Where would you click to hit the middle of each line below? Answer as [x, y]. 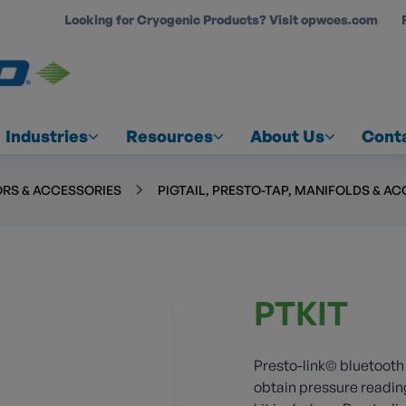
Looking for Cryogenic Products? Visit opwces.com [221, 19]
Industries [47, 136]
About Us [287, 136]
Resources [169, 136]
